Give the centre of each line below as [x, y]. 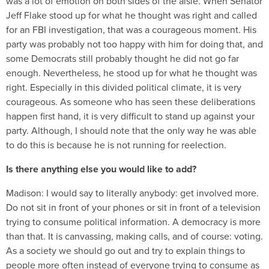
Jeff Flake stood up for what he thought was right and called [131, 15]
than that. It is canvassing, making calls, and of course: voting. [134, 236]
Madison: [25, 193]
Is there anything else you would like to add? [101, 169]
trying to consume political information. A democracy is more [133, 222]
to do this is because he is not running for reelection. [116, 145]
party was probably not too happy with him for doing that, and [134, 44]
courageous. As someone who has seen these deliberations [131, 101]
